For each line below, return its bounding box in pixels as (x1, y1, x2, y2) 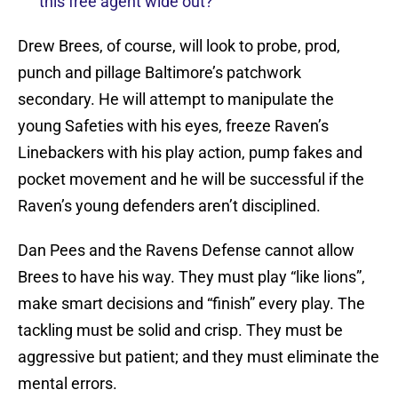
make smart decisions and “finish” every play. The (18, 294, 365, 314)
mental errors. (18, 374, 117, 394)
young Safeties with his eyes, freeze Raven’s (18, 116, 329, 136)
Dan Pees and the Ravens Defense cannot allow (18, 241, 354, 260)
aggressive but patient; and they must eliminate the (18, 347, 379, 367)
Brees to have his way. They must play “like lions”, (18, 267, 365, 287)
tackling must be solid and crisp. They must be (18, 321, 343, 340)
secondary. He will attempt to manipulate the (18, 90, 334, 109)
